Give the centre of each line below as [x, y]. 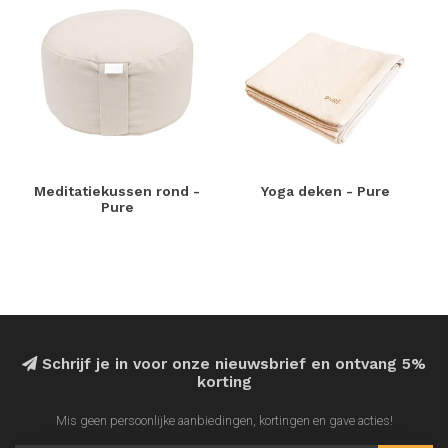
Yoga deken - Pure [325, 191]
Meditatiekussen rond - [117, 191]
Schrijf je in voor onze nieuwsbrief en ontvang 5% [231, 364]
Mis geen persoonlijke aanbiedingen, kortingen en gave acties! [224, 421]
